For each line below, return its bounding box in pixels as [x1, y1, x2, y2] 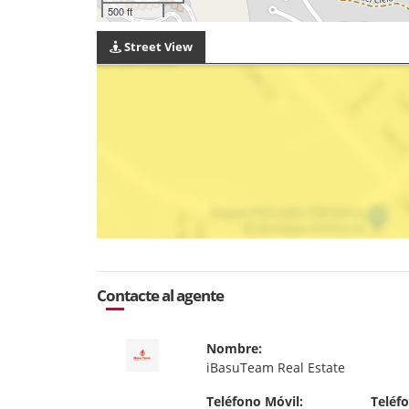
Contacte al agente [97, 284, 224, 306]
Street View [121, 37, 193, 55]
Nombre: [206, 339, 262, 357]
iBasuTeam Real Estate [206, 358, 345, 376]
